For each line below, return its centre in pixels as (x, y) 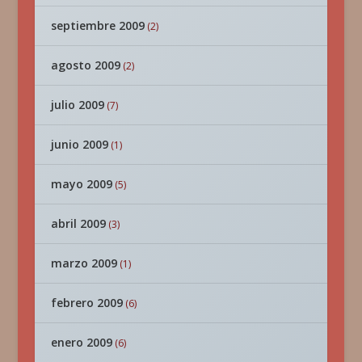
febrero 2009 (86, 302)
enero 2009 (81, 342)
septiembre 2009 (97, 25)
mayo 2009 (81, 183)
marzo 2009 (84, 263)
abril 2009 (78, 223)
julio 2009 (77, 104)
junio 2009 (79, 144)
